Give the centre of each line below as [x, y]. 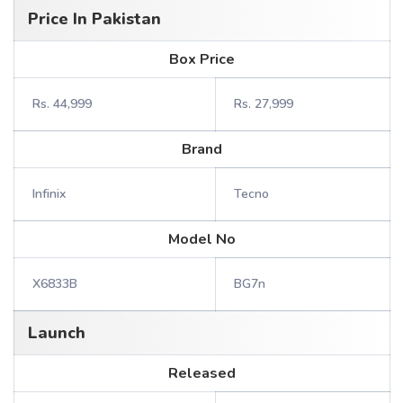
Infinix [49, 194]
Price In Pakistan [94, 19]
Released [202, 373]
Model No [202, 239]
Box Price [202, 59]
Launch [57, 333]
